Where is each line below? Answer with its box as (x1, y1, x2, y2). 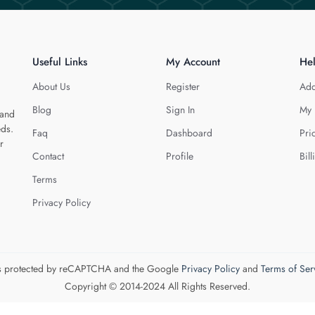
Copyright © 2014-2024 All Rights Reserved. (65, 279, 250, 293)
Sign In (166, 103, 195, 117)
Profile (166, 149, 193, 163)
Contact (32, 149, 64, 163)
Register (166, 79, 200, 94)
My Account (166, 54, 220, 70)
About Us (32, 79, 70, 94)
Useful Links (32, 54, 87, 70)
